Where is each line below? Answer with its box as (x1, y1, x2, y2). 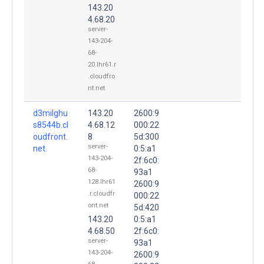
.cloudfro (88, 72, 115, 80)
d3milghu (33, 108, 68, 118)
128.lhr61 (88, 177, 115, 186)
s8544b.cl (33, 120, 68, 130)
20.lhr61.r (88, 60, 116, 68)
